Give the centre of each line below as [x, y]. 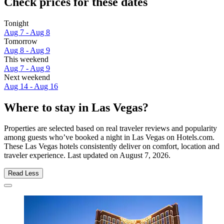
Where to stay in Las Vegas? [76, 107]
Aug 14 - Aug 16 [31, 86]
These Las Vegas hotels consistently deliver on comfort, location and [112, 146]
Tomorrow [21, 41]
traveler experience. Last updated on [62, 155]
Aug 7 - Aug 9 [27, 68]
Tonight [16, 23]
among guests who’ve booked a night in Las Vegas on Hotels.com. [109, 137]
